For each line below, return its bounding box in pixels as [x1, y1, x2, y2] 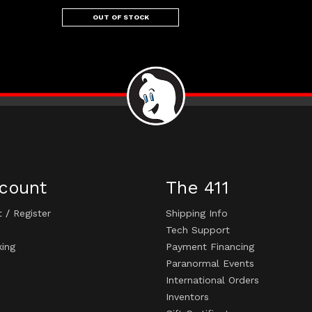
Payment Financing [166, 241, 254, 253]
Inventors [166, 291, 209, 303]
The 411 [166, 178, 229, 198]
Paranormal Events [166, 258, 254, 270]
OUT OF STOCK [92, 13, 149, 22]
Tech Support [166, 224, 230, 236]
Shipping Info [166, 208, 228, 219]
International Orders [166, 274, 259, 286]
